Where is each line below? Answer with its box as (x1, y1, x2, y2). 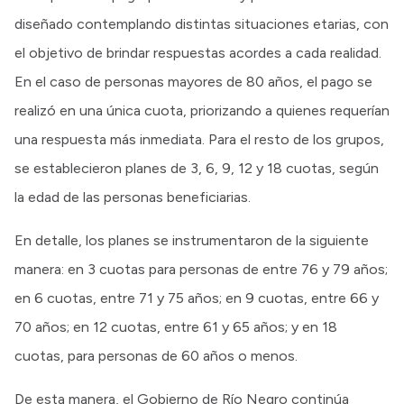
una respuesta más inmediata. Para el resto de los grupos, (14, 130, 384, 148)
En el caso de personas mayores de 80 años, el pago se (14, 72, 372, 90)
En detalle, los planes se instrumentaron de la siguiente (14, 231, 369, 249)
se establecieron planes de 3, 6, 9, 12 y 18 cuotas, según (14, 159, 379, 177)
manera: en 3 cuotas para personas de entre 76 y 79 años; (14, 260, 388, 278)
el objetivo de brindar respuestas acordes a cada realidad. (14, 43, 381, 61)
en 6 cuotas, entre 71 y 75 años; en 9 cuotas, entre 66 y (14, 289, 379, 307)
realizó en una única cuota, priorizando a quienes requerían (14, 101, 390, 119)
